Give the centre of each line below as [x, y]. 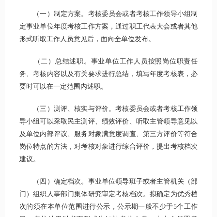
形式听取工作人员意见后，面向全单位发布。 [87, 39]
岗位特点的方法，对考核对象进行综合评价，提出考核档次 [108, 147]
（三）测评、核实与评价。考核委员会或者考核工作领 [108, 109]
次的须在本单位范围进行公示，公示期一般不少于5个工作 [108, 207]
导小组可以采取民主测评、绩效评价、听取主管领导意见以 [108, 122]
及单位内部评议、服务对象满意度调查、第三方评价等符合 [108, 134]
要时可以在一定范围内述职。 [63, 87]
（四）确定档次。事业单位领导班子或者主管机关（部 [108, 182]
